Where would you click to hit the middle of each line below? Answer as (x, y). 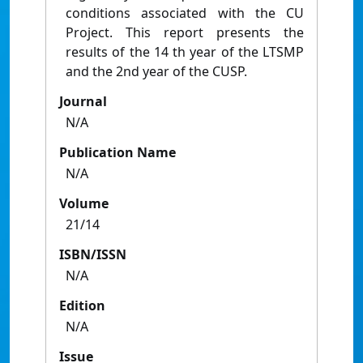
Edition (82, 306)
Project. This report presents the (185, 33)
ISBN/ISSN (93, 255)
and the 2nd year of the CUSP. (156, 72)
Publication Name (117, 153)
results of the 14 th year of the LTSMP (185, 52)
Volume (84, 204)
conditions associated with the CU (185, 13)
